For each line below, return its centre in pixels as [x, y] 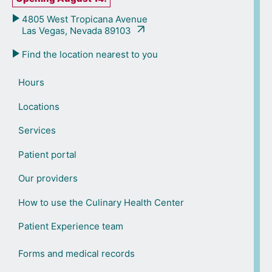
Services [37, 131]
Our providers [48, 178]
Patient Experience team [70, 226]
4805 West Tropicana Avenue [83, 19]
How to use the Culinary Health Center [101, 202]
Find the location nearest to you [88, 54]
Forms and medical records [76, 253]
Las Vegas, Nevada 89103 [78, 30]
